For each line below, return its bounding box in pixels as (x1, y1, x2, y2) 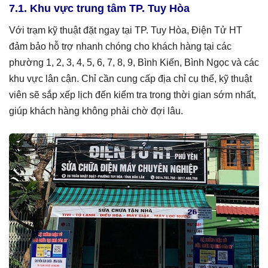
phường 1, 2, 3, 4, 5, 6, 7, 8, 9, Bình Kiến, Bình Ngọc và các (9, 57, 259, 68)
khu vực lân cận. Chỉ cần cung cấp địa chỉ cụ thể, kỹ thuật (9, 73, 252, 84)
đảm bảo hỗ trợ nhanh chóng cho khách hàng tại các (9, 41, 232, 51)
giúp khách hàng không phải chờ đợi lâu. (9, 105, 183, 116)
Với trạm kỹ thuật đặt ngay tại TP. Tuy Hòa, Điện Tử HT (9, 25, 242, 35)
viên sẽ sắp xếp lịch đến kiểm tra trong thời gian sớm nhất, (9, 89, 256, 100)
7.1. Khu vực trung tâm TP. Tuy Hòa (9, 2, 190, 14)
